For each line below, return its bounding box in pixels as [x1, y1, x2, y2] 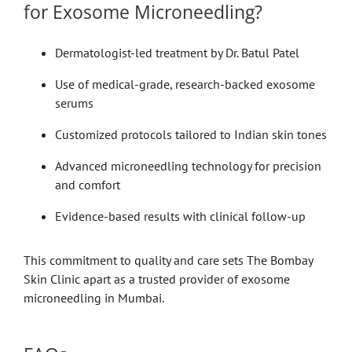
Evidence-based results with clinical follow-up [54, 207, 306, 224]
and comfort [54, 176, 120, 192]
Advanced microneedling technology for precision [54, 157, 321, 174]
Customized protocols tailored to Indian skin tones [54, 126, 327, 142]
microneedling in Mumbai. [23, 289, 164, 306]
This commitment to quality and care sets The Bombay [23, 251, 313, 268]
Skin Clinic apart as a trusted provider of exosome [23, 270, 290, 287]
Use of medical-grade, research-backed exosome [54, 75, 315, 92]
